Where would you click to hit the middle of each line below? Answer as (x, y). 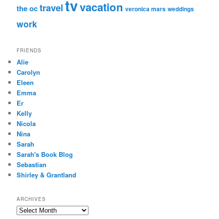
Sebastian (32, 164)
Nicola (26, 123)
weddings (181, 9)
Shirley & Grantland (47, 175)
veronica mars (146, 9)
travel (52, 8)
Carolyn (29, 72)
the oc (27, 9)
